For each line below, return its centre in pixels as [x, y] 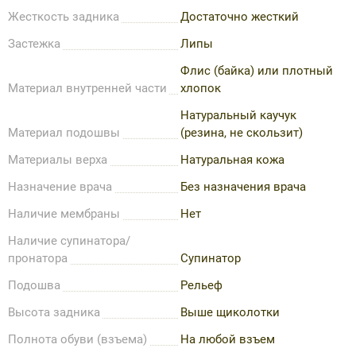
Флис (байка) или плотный [257, 70]
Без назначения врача [243, 186]
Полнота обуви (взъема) [77, 339]
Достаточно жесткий [240, 16]
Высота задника [54, 312]
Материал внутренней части [87, 88]
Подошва [34, 285]
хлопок [201, 88]
